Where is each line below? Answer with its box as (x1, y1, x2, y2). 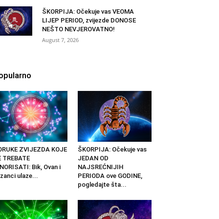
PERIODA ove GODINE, (77, 172, 142, 180)
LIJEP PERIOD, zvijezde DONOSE (42, 17, 136, 24)
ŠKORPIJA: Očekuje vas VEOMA (42, 8, 134, 16)
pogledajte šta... (77, 181, 127, 189)
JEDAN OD (77, 154, 109, 162)
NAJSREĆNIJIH (77, 163, 124, 171)
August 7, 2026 (42, 36, 79, 44)
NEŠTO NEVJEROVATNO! (42, 25, 115, 33)
